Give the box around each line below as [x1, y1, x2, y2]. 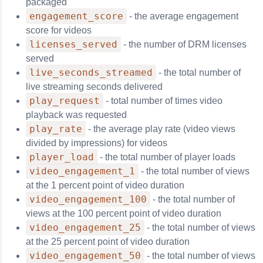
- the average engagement [127, 11, 238, 21]
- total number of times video [103, 96, 222, 106]
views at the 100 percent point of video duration [26, 208, 221, 218]
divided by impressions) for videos [26, 138, 167, 148]
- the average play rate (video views [86, 124, 235, 134]
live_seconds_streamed [29, 67, 153, 78]
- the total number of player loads [97, 152, 235, 162]
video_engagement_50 [29, 250, 141, 261]
